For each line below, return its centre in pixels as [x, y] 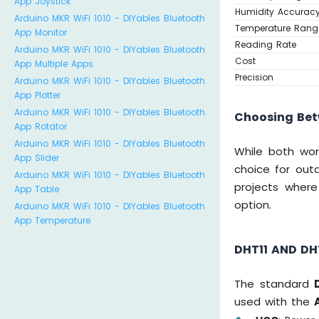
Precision [255, 77]
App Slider [37, 158]
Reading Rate [266, 44]
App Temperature [52, 220]
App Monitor [41, 32]
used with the [274, 302]
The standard [274, 284]
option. [253, 205]
